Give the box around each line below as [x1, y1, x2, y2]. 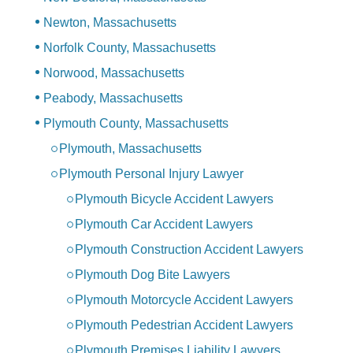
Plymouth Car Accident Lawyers [75, 217, 253, 232]
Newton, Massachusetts [43, 16, 176, 30]
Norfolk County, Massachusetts [43, 41, 216, 55]
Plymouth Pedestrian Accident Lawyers [75, 318, 293, 333]
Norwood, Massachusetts [43, 66, 184, 80]
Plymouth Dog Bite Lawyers [75, 268, 230, 282]
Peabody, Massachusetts [43, 91, 183, 106]
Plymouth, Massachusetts [59, 142, 202, 156]
